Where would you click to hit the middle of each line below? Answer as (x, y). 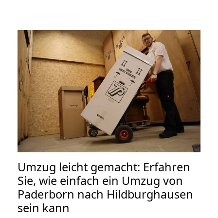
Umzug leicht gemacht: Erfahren (104, 167)
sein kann (44, 208)
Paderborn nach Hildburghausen (105, 194)
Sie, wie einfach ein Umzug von (100, 180)
